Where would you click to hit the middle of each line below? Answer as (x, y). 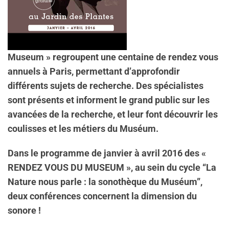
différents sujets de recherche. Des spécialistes (106, 86)
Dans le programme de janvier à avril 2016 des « (107, 153)
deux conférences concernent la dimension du (102, 196)
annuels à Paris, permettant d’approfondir (94, 72)
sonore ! (24, 211)
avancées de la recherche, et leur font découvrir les (113, 114)
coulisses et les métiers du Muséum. (83, 129)
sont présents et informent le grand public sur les (109, 100)
